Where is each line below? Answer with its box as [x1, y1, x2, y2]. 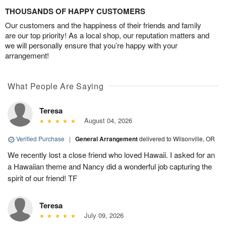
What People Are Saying [8, 80, 104, 92]
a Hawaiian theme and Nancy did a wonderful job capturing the [8, 161, 212, 172]
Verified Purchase [15, 134, 66, 143]
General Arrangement [75, 134, 139, 144]
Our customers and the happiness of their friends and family [5, 20, 201, 31]
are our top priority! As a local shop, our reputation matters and [5, 30, 209, 41]
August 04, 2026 [80, 116, 132, 126]
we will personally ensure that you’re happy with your [5, 40, 178, 51]
